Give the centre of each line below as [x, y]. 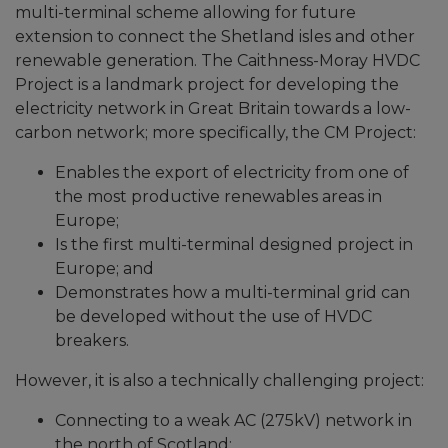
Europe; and [104, 269]
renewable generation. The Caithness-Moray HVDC [217, 61]
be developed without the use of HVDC [213, 317]
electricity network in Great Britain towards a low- [213, 109]
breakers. [92, 341]
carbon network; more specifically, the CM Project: [215, 133]
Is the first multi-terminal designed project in [234, 245]
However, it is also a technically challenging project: [219, 381]
